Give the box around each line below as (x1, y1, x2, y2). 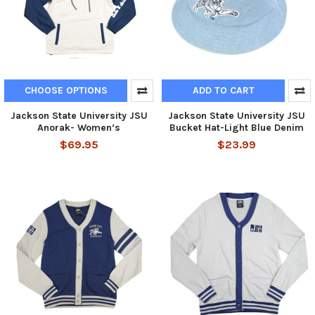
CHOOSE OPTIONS (24, 84, 108, 96)
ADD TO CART (192, 84, 255, 96)
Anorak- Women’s (37, 121, 120, 134)
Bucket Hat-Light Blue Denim (169, 121, 304, 134)
